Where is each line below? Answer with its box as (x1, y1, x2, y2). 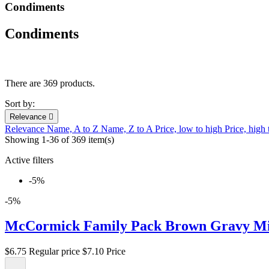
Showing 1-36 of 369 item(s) (5, 134, 114, 145)
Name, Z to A (101, 123, 155, 134)
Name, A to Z (47, 123, 101, 134)
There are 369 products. (5, 77, 95, 88)
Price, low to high (155, 123, 225, 134)
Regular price (29, 246, 80, 257)
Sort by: (5, 98, 35, 109)
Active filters (5, 154, 53, 165)
